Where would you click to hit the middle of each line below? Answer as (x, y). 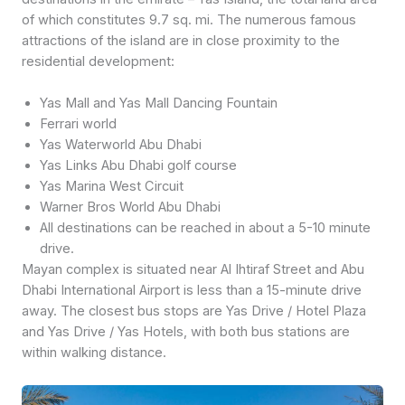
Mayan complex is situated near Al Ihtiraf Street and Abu (193, 270)
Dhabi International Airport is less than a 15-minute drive (192, 291)
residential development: (98, 62)
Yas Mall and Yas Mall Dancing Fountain (159, 104)
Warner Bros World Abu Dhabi (130, 207)
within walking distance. (94, 353)
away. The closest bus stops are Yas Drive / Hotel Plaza (194, 311)
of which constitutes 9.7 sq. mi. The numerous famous (189, 20)
